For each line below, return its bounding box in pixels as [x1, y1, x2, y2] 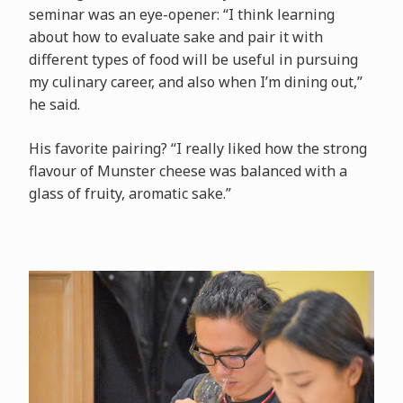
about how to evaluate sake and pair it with [28, 26, 323, 47]
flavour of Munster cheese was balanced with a [28, 160, 347, 181]
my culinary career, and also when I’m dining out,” [28, 71, 363, 92]
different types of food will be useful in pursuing [28, 49, 358, 69]
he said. [28, 94, 80, 114]
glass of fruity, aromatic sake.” [28, 183, 231, 203]
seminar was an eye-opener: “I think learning [28, 4, 335, 24]
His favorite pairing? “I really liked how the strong [28, 138, 367, 158]
